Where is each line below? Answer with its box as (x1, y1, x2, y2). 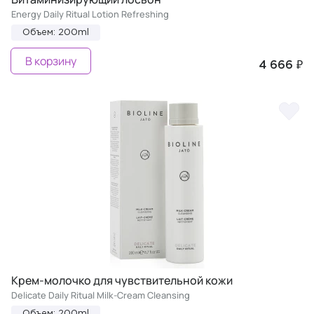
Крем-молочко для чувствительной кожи (11, 272, 233, 288)
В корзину (25, 53, 76, 69)
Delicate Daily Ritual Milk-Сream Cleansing (11, 288, 190, 301)
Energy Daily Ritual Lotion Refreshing (11, 7, 169, 20)
